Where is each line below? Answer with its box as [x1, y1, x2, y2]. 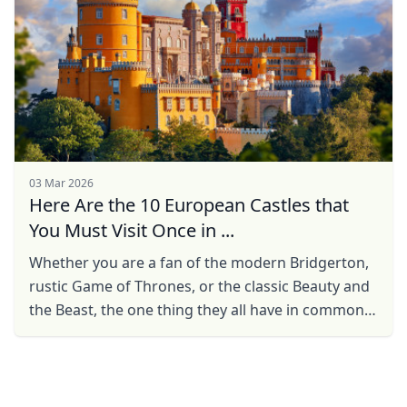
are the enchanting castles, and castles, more [29, 323, 340, 343]
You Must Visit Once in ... [29, 218, 234, 243]
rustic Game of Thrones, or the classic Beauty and [29, 276, 370, 296]
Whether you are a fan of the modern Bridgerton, [29, 253, 369, 273]
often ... [29, 347, 81, 367]
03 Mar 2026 [29, 175, 94, 191]
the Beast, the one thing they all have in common [29, 300, 364, 320]
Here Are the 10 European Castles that [29, 193, 349, 217]
